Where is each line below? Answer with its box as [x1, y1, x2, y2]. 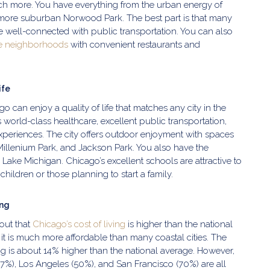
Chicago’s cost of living [33, 219, 125, 230]
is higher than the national [125, 219, 233, 230]
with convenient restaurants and [68, 39, 200, 50]
